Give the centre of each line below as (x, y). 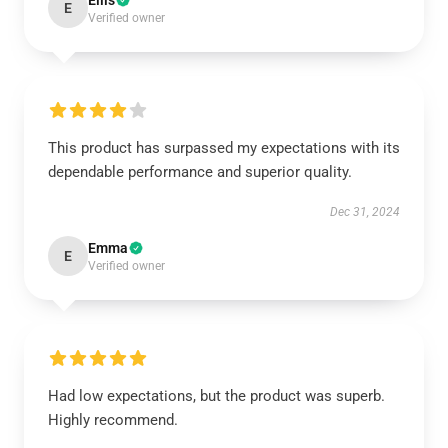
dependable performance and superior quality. (200, 172)
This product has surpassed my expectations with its (224, 148)
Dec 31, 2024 (365, 212)
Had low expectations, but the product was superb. (216, 396)
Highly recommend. (113, 420)
